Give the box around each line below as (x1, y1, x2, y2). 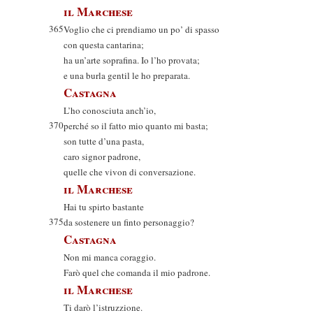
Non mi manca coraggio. (64, 251, 156, 263)
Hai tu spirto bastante (64, 201, 144, 213)
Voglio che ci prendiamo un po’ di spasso (64, 23, 219, 36)
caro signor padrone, (64, 150, 140, 163)
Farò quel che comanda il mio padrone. (64, 266, 210, 279)
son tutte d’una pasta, (64, 135, 144, 147)
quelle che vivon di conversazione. (64, 166, 196, 178)
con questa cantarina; (64, 38, 144, 51)
